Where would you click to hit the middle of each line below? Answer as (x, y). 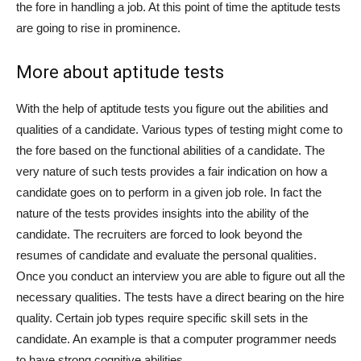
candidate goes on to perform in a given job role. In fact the (169, 192)
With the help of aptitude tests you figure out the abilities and (172, 108)
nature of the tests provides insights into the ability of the (162, 213)
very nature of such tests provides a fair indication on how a (172, 171)
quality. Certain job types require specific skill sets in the (162, 317)
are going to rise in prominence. (98, 27)
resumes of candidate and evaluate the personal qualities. (166, 255)
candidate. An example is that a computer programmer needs (176, 338)
